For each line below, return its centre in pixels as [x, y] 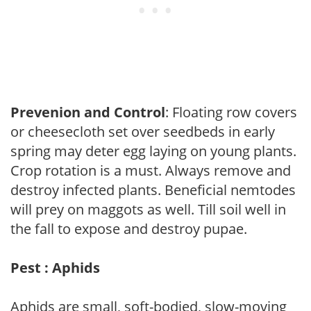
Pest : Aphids [55, 267]
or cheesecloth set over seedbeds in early [143, 131]
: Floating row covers [231, 112]
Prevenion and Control [88, 112]
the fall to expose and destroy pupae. [129, 228]
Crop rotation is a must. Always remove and [151, 170]
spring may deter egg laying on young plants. [153, 151]
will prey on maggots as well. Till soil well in [148, 209]
